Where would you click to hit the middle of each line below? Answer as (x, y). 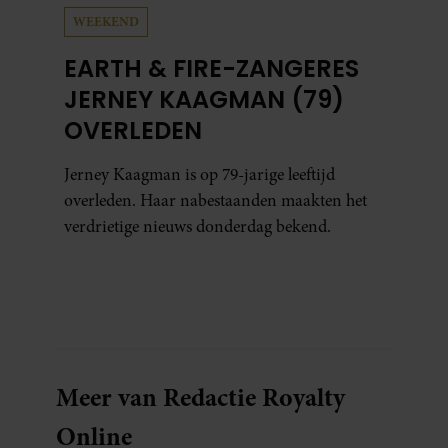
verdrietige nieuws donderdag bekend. (197, 226)
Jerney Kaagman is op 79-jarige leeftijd (199, 174)
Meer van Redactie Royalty (200, 397)
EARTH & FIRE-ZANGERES (211, 68)
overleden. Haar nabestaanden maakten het (215, 200)
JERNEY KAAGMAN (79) (204, 99)
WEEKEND (106, 21)
